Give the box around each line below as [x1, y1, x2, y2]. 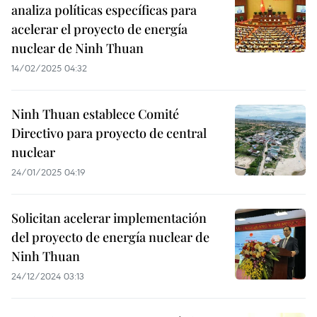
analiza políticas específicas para [11, 1, 197, 18]
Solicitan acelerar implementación [11, 209, 207, 226]
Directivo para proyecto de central [11, 125, 207, 142]
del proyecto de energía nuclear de [11, 229, 209, 246]
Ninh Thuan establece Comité [11, 105, 179, 122]
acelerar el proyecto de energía [11, 21, 188, 38]
